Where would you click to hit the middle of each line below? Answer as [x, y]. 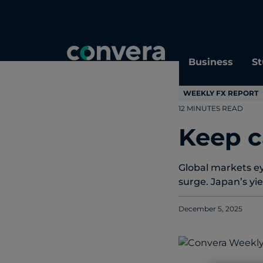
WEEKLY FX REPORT [220, 93]
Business [211, 62]
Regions [180, 28]
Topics [82, 28]
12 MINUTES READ [210, 109]
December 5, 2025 [210, 209]
